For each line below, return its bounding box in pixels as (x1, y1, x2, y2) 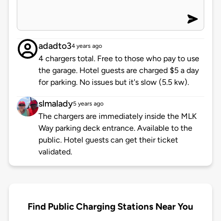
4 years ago (71, 42, 102, 50)
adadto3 (38, 40, 72, 52)
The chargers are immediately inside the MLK (38, 111, 197, 121)
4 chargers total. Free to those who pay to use (38, 54, 199, 64)
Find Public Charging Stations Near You (28, 200, 193, 212)
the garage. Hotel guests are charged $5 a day (38, 66, 199, 75)
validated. (38, 147, 72, 157)
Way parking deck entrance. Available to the (38, 123, 192, 133)
